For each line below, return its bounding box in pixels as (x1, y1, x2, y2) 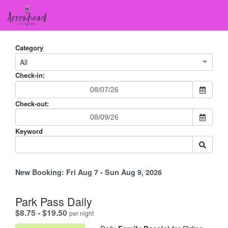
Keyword (15, 126, 43, 136)
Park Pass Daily (15, 193, 92, 209)
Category (15, 43, 43, 52)
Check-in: (15, 70, 45, 80)
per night (69, 208, 94, 217)
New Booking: (15, 167, 64, 177)
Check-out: (15, 99, 49, 108)
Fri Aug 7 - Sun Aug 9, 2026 (66, 167, 162, 177)
